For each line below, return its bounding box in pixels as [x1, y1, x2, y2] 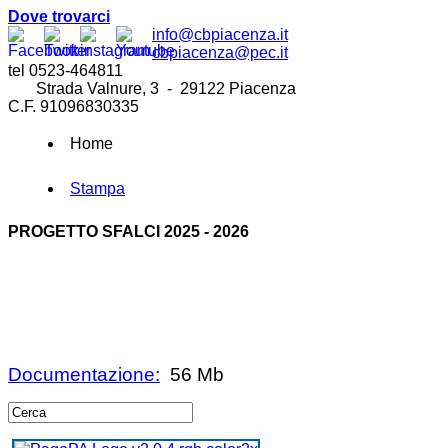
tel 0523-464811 [8, 62, 123, 79]
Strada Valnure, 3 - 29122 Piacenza [8, 80, 296, 97]
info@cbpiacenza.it [152, 26, 288, 43]
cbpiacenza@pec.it [152, 44, 288, 61]
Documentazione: [8, 363, 160, 385]
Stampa [70, 180, 125, 198]
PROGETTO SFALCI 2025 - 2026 [8, 222, 249, 240]
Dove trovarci [8, 8, 110, 25]
